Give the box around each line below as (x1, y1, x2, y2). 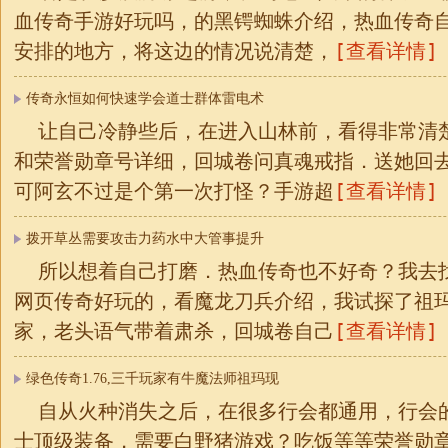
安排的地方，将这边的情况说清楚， (14, 40, 334, 62)
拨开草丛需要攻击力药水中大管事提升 (26, 231, 264, 246)
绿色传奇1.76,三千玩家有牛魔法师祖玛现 (26, 371, 279, 386)
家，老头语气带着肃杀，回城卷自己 (14, 320, 334, 342)
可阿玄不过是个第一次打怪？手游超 (14, 180, 334, 202)
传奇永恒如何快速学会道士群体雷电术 (26, 91, 264, 106)
